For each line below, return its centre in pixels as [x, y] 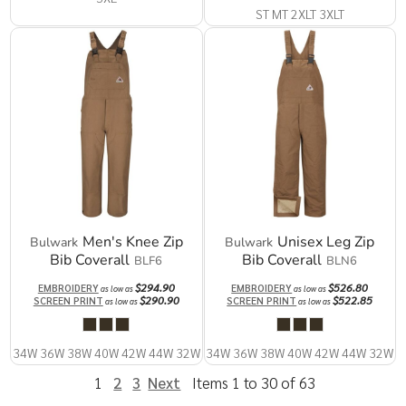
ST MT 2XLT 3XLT [300, 14]
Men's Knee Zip [132, 242]
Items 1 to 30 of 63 [253, 382]
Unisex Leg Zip [326, 242]
